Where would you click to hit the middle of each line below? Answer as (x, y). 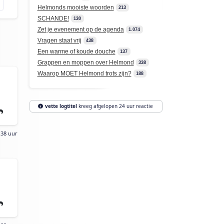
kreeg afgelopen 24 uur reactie (115, 106)
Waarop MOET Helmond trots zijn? (84, 73)
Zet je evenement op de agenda (80, 29)
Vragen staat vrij (59, 40)
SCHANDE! (53, 18)
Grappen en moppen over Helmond (85, 62)
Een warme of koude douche (76, 51)
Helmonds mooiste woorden (75, 7)
